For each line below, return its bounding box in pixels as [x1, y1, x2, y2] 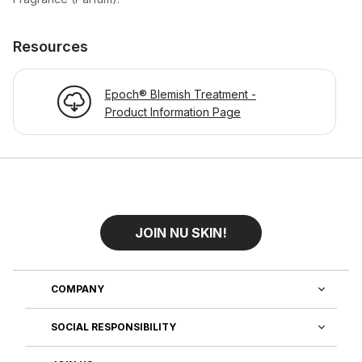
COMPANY [51, 282, 104, 295]
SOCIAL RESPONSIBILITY [51, 321, 176, 334]
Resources [13, 37, 88, 55]
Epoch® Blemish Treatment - [104, 86, 256, 101]
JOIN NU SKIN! [135, 224, 227, 241]
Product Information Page [104, 104, 241, 119]
